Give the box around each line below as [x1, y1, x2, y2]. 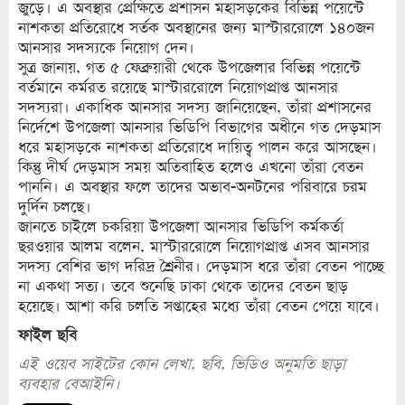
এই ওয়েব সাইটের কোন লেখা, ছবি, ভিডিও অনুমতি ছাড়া [18, 354, 345, 374]
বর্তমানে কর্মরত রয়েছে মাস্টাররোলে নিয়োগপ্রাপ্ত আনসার [18, 78, 338, 98]
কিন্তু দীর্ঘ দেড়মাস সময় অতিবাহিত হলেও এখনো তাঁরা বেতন [18, 157, 363, 177]
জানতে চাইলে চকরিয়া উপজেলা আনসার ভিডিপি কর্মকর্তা [18, 217, 344, 237]
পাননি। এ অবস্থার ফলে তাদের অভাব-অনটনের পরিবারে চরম [18, 177, 367, 197]
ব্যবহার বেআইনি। [18, 374, 120, 394]
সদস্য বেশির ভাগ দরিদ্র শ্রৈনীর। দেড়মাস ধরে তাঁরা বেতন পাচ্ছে [18, 257, 384, 277]
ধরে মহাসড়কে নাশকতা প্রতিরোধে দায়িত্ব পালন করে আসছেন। [18, 137, 377, 157]
